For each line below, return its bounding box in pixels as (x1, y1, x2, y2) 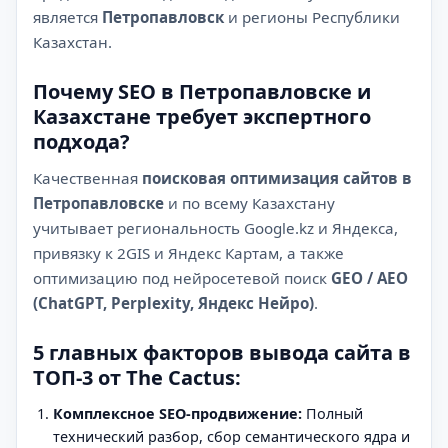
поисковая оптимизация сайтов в (142, 167, 412, 188)
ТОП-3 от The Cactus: (33, 363, 241, 391)
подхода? (33, 127, 130, 155)
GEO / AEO (331, 267, 408, 288)
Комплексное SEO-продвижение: (53, 403, 302, 423)
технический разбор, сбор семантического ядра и (53, 426, 410, 446)
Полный (302, 403, 363, 423)
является (33, 6, 102, 27)
